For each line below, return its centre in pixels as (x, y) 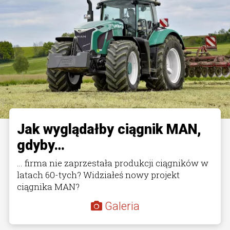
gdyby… (41, 145)
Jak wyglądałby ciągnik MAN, (109, 129)
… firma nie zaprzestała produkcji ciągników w (113, 163)
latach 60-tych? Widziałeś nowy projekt (98, 175)
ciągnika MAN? (48, 186)
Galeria (122, 206)
